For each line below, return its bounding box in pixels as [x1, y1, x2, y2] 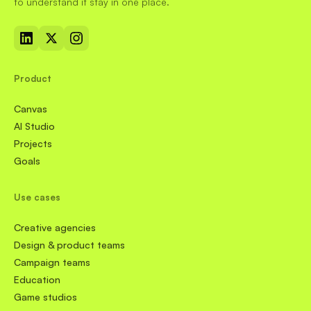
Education [14, 274, 60, 286]
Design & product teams [14, 239, 125, 251]
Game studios [14, 291, 77, 303]
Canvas [14, 103, 47, 115]
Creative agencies [14, 221, 96, 234]
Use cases [14, 192, 60, 203]
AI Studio [14, 120, 55, 133]
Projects [14, 137, 52, 150]
